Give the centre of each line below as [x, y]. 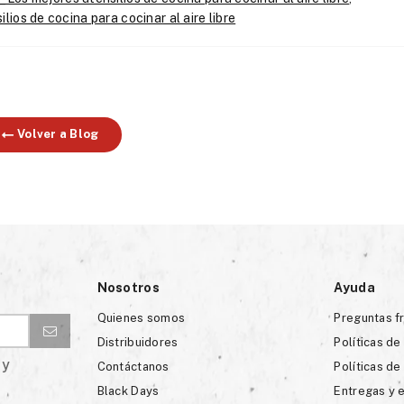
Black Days [128, 391]
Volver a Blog [56, 133]
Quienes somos [141, 318]
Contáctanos [133, 367]
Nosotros [128, 288]
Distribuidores [138, 343]
